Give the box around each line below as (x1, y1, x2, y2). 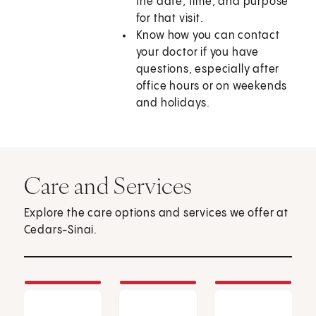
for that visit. (135, 13, 204, 25)
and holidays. (135, 97, 211, 110)
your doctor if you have (135, 47, 260, 59)
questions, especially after (135, 63, 280, 76)
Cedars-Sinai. (23, 224, 98, 237)
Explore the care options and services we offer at (23, 207, 288, 220)
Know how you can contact (135, 30, 280, 42)
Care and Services (23, 171, 193, 201)
